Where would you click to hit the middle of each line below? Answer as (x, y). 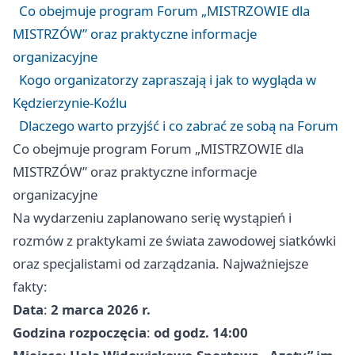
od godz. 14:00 (201, 332)
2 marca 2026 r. (101, 309)
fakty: (30, 286)
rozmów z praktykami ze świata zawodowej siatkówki (174, 240)
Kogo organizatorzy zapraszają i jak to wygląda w (168, 79)
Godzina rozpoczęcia (80, 332)
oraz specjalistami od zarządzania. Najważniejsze (160, 263)
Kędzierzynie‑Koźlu (70, 102)
